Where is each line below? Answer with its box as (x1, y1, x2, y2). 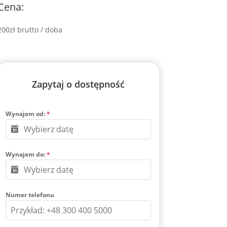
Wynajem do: (5, 150, 47, 159)
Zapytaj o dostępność (31, 78, 125, 91)
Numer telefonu (5, 191, 54, 200)
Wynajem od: (5, 109, 47, 119)
